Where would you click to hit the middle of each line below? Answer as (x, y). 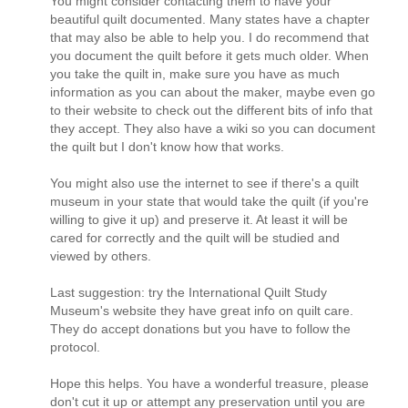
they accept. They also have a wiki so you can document (213, 128)
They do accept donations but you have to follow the (200, 328)
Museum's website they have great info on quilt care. (202, 310)
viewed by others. (101, 255)
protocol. (75, 347)
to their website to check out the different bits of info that (211, 110)
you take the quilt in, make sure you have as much (195, 73)
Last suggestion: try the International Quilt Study (189, 292)
